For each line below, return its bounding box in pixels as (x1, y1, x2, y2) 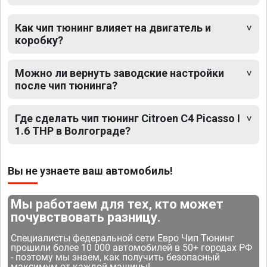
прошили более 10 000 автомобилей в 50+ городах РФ (11, 242, 253, 254)
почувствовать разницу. (11, 210, 162, 225)
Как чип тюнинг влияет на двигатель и (15, 21, 211, 35)
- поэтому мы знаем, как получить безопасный (11, 252, 221, 263)
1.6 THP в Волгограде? (15, 125, 131, 138)
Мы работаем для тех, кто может (11, 197, 224, 212)
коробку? (15, 34, 63, 47)
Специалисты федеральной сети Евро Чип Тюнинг (11, 232, 235, 244)
